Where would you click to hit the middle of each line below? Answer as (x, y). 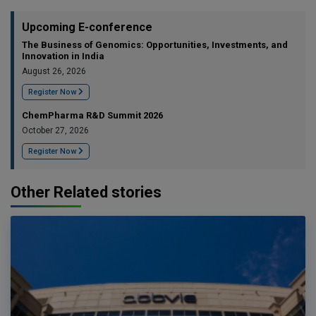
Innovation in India (63, 56)
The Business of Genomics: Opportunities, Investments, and (155, 44)
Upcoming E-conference (87, 27)
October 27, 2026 (55, 130)
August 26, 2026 (54, 71)
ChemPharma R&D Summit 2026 (92, 115)
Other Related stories (86, 192)
